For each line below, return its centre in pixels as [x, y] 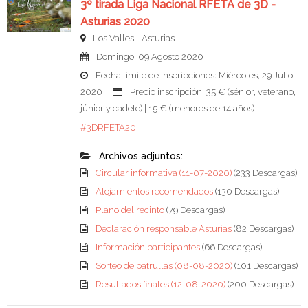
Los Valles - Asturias [132, 38]
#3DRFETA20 [108, 128]
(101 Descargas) [266, 266]
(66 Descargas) [232, 247]
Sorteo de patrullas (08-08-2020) [165, 266]
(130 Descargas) [247, 192]
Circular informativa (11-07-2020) [164, 173]
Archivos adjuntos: [139, 156]
